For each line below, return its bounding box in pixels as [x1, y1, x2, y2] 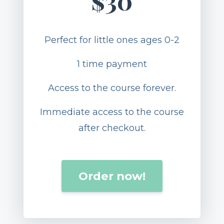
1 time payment [76, 77, 147, 89]
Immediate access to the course [39, 125, 184, 137]
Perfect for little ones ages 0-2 [44, 53, 179, 65]
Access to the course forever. [47, 101, 176, 113]
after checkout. [78, 141, 145, 153]
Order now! [78, 188, 145, 202]
